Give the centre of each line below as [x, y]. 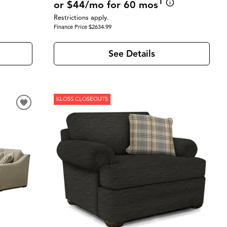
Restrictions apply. [81, 17]
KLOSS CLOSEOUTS [82, 99]
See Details [131, 53]
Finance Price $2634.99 [82, 27]
